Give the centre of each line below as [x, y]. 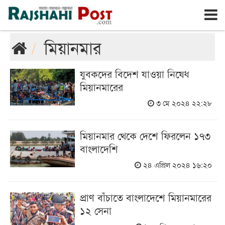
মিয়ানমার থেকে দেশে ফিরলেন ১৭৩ [145, 135]
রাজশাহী [28, 7]
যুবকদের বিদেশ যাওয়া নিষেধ [135, 74]
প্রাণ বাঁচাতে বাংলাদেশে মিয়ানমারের [146, 197]
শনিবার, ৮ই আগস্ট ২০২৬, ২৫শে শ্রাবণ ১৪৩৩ [95, 8]
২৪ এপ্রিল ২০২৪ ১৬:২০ [177, 164]
